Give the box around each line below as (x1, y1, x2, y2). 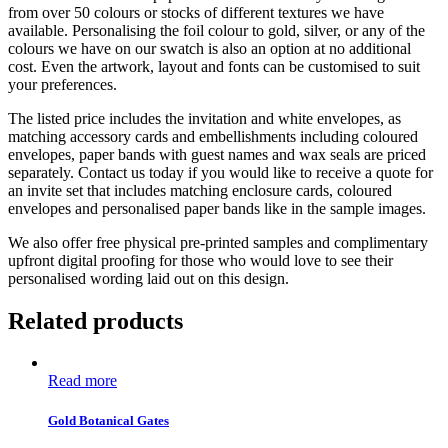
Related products (8, 307, 183, 334)
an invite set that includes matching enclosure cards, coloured (8, 181, 392, 199)
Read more (48, 372, 117, 390)
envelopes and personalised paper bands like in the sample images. (8, 199, 426, 217)
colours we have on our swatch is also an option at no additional (8, 39, 411, 57)
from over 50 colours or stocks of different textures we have (8, 3, 384, 21)
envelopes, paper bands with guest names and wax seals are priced (8, 145, 426, 163)
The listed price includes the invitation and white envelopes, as (8, 109, 401, 127)
